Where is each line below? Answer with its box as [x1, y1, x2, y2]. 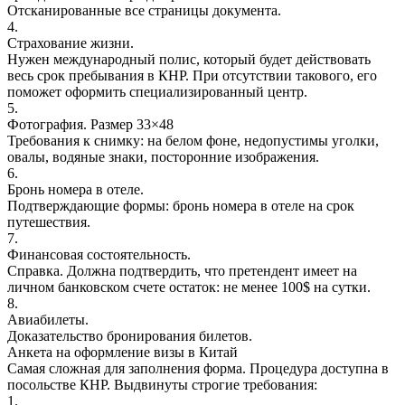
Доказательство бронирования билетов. [7, 327, 252, 344]
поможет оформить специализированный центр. [7, 83, 307, 99]
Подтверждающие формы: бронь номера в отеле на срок [7, 197, 354, 213]
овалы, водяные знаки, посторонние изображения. [7, 148, 319, 165]
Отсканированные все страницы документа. [7, 2, 281, 18]
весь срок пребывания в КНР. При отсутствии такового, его [7, 67, 377, 83]
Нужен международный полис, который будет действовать [7, 51, 371, 67]
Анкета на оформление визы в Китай [7, 344, 238, 360]
